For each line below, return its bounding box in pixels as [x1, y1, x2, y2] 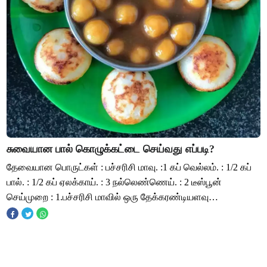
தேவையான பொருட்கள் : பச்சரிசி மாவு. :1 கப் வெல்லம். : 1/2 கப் [7, 162, 252, 172]
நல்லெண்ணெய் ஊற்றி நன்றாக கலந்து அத [7, 206, 175, 217]
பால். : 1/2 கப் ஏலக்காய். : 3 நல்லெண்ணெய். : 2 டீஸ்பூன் [7, 176, 222, 187]
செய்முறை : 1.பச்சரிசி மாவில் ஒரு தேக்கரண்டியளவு [7, 191, 209, 202]
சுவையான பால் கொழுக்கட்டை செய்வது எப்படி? [7, 142, 215, 155]
